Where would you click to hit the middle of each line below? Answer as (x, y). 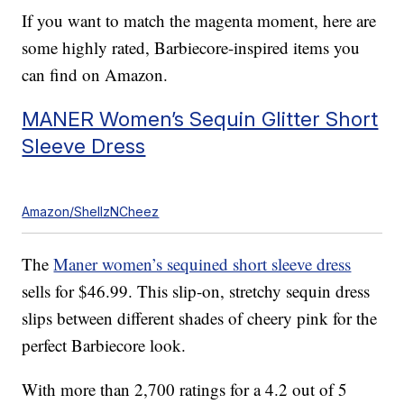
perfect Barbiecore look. (104, 345)
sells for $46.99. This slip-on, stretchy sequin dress (196, 291)
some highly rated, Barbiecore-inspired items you (191, 48)
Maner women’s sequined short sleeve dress (202, 264)
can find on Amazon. (95, 75)
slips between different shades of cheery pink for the (200, 318)
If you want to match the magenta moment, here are (199, 21)
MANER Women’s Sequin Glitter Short (200, 119)
